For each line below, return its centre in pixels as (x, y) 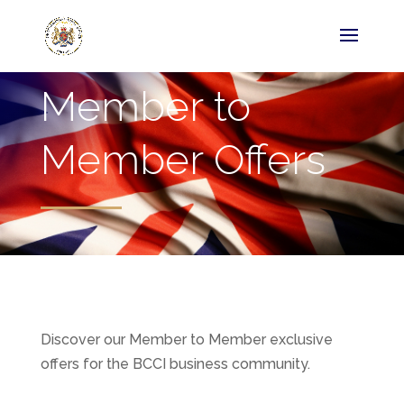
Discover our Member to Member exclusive (186, 340)
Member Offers (183, 160)
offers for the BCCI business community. (175, 364)
